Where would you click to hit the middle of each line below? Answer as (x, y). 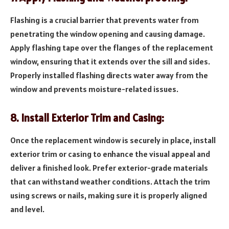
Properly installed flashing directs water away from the (109, 75)
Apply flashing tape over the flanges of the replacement (112, 47)
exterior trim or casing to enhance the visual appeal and (110, 154)
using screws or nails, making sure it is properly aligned (109, 195)
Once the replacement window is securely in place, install (113, 140)
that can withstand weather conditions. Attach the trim (110, 181)
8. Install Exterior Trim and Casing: (87, 118)
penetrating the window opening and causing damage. (108, 33)
